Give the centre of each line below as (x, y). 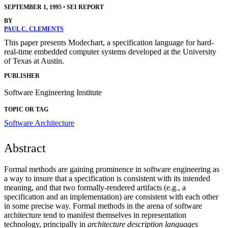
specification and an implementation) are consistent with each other (111, 196)
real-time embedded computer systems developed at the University (110, 52)
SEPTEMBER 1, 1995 (33, 7)
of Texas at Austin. (34, 61)
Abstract (25, 148)
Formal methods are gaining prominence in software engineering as (112, 169)
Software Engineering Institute (53, 92)
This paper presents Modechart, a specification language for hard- (109, 43)
